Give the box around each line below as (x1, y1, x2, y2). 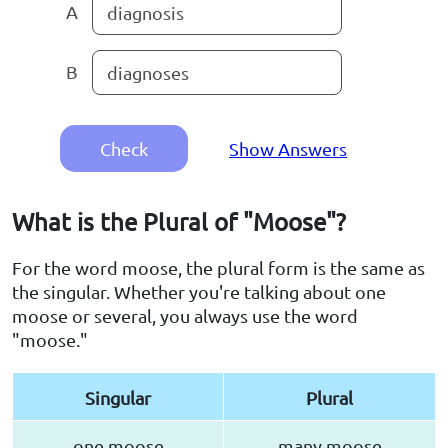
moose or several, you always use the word (12, 305, 358, 327)
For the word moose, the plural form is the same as (12, 257, 425, 279)
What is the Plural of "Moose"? (12, 207, 346, 237)
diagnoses (107, 62, 189, 84)
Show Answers (229, 138, 347, 160)
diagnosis (107, 2, 184, 24)
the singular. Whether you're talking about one (12, 281, 386, 303)
